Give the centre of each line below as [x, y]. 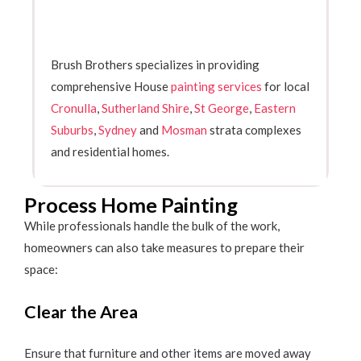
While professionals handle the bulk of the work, [152, 226]
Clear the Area [81, 311]
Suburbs [72, 129]
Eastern [275, 108]
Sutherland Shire [145, 108]
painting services [216, 86]
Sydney [118, 129]
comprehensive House [111, 86]
